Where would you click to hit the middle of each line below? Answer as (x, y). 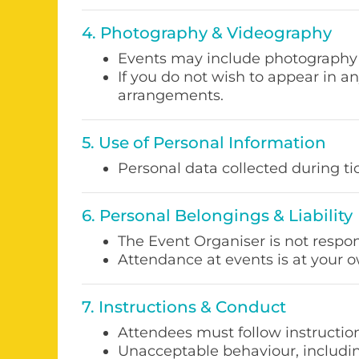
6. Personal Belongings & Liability (217, 216)
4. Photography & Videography (207, 33)
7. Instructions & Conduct (184, 307)
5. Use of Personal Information (204, 143)
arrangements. (171, 95)
